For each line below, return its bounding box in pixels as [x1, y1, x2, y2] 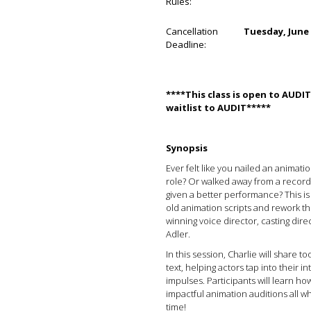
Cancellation [166, 25, 218, 37]
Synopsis [166, 142, 210, 154]
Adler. [166, 228, 190, 240]
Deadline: [166, 38, 206, 51]
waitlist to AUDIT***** [166, 101, 271, 114]
